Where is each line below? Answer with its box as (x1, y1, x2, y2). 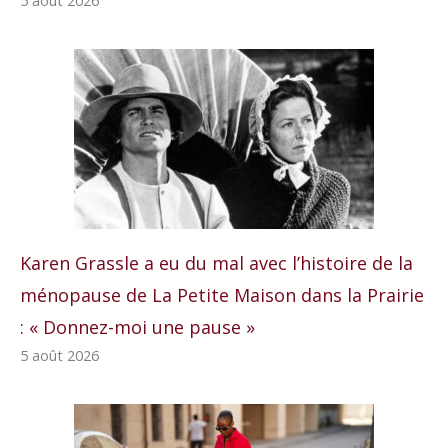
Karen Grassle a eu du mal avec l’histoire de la (20, 250, 413, 275)
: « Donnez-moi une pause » (20, 314, 255, 339)
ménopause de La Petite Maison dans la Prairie (20, 282, 424, 307)
